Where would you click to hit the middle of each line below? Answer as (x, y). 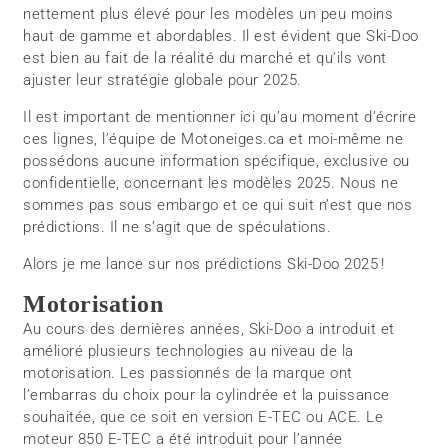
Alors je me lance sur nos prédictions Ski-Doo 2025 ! (204, 264)
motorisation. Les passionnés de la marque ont (188, 373)
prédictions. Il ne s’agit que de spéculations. (177, 227)
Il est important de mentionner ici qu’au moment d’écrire (220, 117)
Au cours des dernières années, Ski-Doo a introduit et (209, 329)
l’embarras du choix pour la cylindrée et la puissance (206, 395)
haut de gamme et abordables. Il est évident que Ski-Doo (221, 36)
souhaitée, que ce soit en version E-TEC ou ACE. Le (203, 417)
